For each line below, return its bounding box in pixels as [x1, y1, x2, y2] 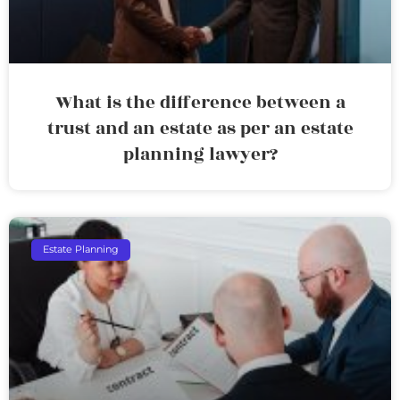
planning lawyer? [122, 140, 278, 168]
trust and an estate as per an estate [46, 114, 354, 142]
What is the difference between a [54, 88, 346, 116]
